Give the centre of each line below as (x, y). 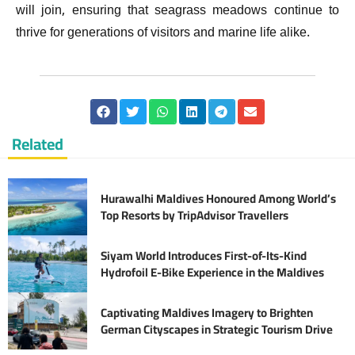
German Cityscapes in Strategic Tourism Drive (217, 329)
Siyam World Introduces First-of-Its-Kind (204, 255)
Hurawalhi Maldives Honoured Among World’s (218, 198)
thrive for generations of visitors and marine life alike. (163, 33)
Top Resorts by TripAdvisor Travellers (195, 215)
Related (38, 143)
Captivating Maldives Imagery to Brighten (207, 312)
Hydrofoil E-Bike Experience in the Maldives (212, 272)
